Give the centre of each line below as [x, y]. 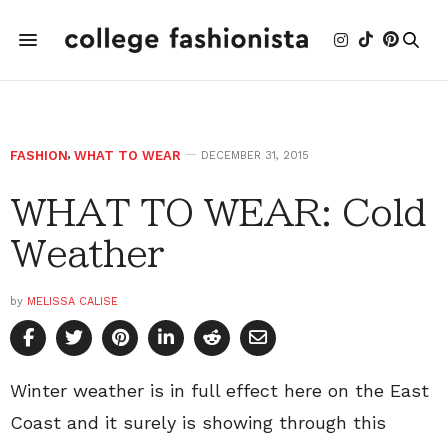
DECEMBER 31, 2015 [255, 155]
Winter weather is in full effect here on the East [219, 390]
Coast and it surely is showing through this [198, 422]
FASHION [39, 155]
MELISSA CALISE [72, 301]
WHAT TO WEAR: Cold [217, 212]
